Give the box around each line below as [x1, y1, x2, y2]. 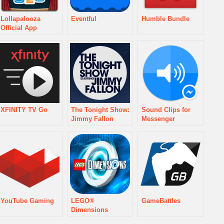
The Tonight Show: [71, 106, 129, 113]
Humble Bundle [141, 15, 189, 22]
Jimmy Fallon [71, 115, 113, 122]
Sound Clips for [141, 106, 190, 113]
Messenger [141, 115, 175, 122]
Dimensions [71, 206, 108, 213]
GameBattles [141, 197, 180, 204]
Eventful [71, 15, 96, 22]
